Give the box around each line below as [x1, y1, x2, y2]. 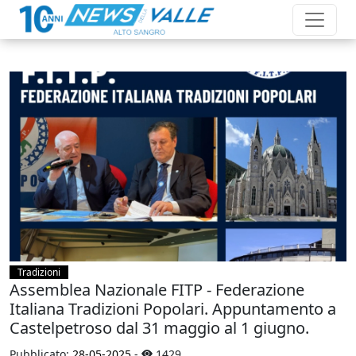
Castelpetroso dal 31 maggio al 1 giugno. [10, 316, 309, 339]
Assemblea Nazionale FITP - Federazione [10, 278, 304, 300]
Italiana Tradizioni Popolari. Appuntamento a [10, 297, 336, 319]
